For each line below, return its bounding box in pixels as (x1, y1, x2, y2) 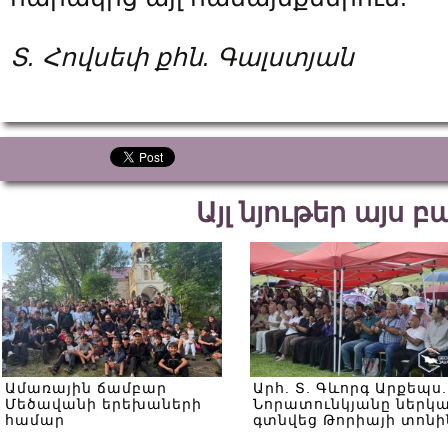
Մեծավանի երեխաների (5, 396, 202, 412)
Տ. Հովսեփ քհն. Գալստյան (10, 43, 354, 71)
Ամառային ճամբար (5, 380, 167, 396)
